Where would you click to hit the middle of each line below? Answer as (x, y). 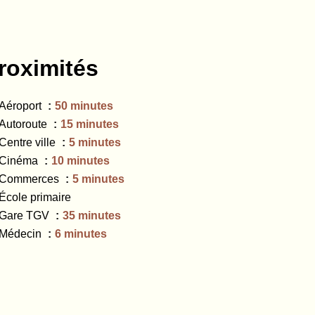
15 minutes (90, 124)
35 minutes (92, 216)
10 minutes (81, 161)
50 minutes (84, 106)
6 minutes (81, 234)
